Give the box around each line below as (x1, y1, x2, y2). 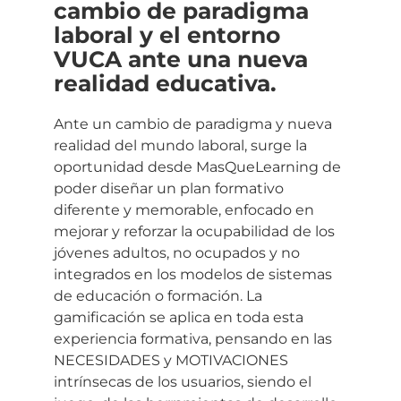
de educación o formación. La (54, 287, 262, 305)
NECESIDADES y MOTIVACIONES (54, 352, 288, 370)
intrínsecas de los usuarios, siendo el (54, 373, 311, 391)
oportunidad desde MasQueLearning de (54, 158, 341, 176)
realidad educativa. (54, 70, 277, 98)
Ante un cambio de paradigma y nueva (54, 115, 332, 133)
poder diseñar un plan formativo (54, 180, 284, 198)
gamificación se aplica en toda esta (54, 309, 303, 327)
